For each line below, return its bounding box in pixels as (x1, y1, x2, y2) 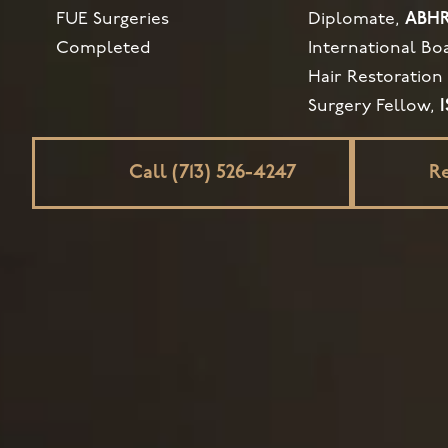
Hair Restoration (308, 69, 444, 87)
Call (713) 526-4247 (128, 163, 296, 184)
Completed (56, 40, 151, 58)
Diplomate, (308, 11, 406, 29)
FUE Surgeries (56, 11, 169, 29)
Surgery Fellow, (308, 98, 441, 116)
